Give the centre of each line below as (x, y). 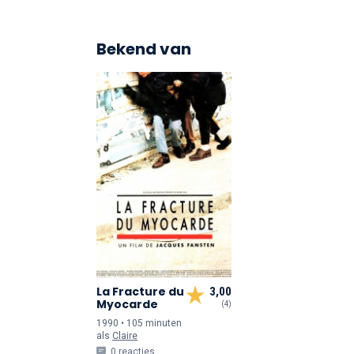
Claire (125, 336)
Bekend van (144, 49)
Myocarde (127, 304)
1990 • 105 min (129, 323)
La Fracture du (140, 292)
